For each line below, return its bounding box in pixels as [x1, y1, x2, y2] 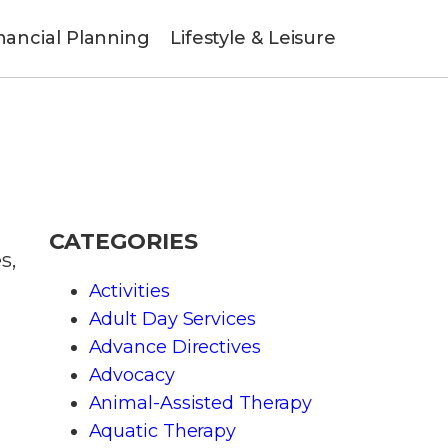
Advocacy [88, 363, 175, 386]
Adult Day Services [88, 307, 256, 330]
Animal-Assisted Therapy [88, 391, 313, 414]
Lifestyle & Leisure [169, 27, 337, 50]
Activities [88, 279, 170, 302]
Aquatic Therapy [88, 419, 236, 442]
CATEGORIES [48, 227, 198, 255]
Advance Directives [88, 335, 261, 358]
